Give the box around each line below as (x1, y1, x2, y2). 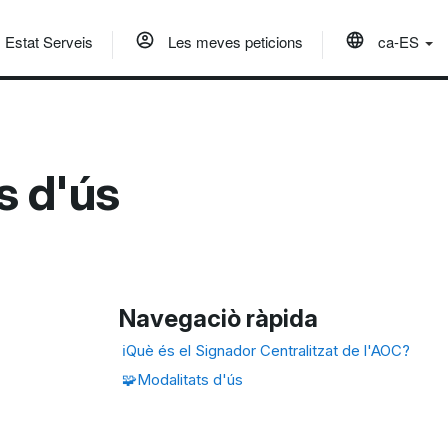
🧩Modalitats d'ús (122, 369, 244, 389)
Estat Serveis (5, 30, 93, 52)
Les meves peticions (164, 30, 303, 52)
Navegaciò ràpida (119, 303, 319, 333)
